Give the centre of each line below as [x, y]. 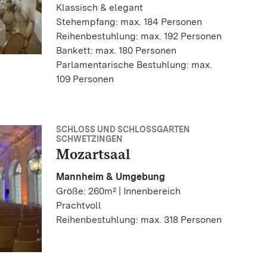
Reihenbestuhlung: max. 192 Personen [139, 36]
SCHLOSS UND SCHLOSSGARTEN [123, 130]
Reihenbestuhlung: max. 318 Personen [139, 220]
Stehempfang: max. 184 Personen [129, 22]
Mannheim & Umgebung [111, 177]
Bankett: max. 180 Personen [116, 51]
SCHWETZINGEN [89, 139]
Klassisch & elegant [100, 8]
